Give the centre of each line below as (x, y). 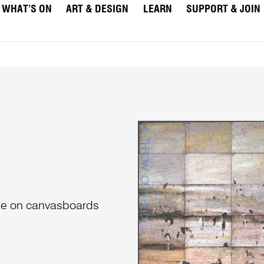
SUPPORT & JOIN (224, 9)
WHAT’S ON (27, 9)
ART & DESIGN (98, 9)
